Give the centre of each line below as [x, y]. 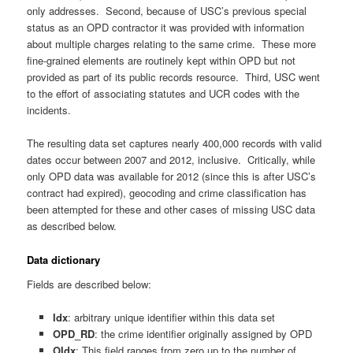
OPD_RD [73, 334]
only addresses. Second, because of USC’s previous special [167, 11]
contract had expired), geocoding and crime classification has [167, 193]
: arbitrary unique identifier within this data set [171, 318]
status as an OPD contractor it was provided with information [166, 28]
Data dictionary [64, 259]
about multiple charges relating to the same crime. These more [172, 44]
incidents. [49, 110]
